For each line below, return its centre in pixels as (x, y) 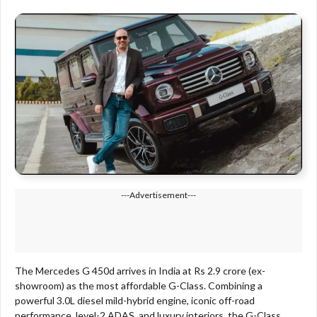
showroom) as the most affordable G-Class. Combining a (139, 286)
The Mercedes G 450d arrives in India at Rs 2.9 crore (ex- (140, 271)
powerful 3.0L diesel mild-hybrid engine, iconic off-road (135, 301)
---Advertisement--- (158, 195)
